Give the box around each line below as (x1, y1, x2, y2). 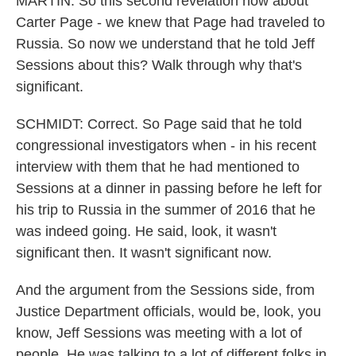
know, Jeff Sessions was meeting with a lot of (16, 325, 302, 341)
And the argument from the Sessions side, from (16, 282, 315, 298)
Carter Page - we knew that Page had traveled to (16, 14, 325, 30)
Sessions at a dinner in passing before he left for (16, 180, 322, 196)
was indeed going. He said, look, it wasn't (16, 223, 277, 239)
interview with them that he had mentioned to (16, 159, 300, 175)
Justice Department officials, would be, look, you (16, 304, 321, 319)
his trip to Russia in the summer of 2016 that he (16, 202, 315, 218)
